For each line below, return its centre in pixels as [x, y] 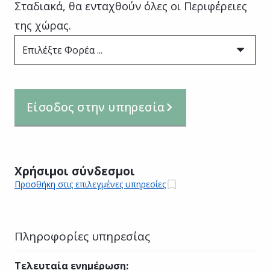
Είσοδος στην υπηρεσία [96, 107]
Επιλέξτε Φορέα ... [62, 50]
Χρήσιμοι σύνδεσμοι [75, 171]
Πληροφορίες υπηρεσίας [82, 236]
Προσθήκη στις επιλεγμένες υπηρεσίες [90, 184]
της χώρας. [43, 25]
